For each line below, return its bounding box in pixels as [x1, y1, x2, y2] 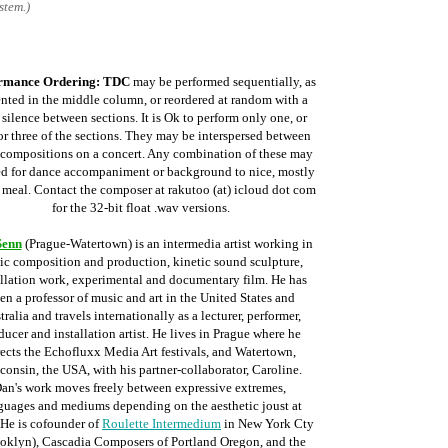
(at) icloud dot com [209, 182, 316, 197]
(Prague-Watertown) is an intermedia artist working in [21, 236, 313, 251]
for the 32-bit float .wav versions [51, 200, 227, 215]
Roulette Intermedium [102, 416, 221, 431]
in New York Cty [221, 416, 314, 431]
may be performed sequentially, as [129, 74, 316, 89]
